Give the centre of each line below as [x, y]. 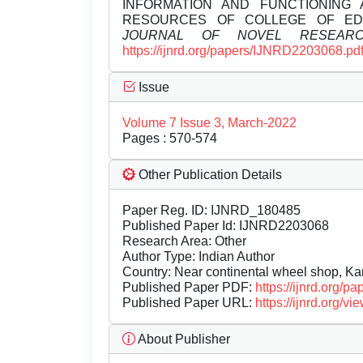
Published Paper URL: [189, 303]
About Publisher [183, 340]
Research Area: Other [184, 241]
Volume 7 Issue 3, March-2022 [209, 123]
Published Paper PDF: [189, 288]
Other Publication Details [209, 175]
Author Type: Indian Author [199, 257]
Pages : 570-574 [170, 139]
